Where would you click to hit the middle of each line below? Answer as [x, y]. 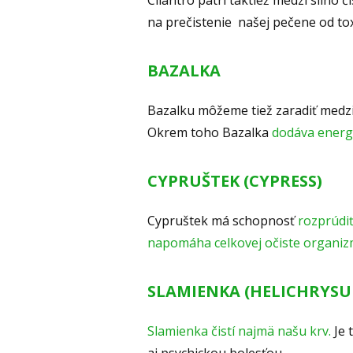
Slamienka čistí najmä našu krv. [239, 331]
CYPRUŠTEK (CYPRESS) [235, 181]
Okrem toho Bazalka [210, 133]
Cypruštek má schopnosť [223, 221]
